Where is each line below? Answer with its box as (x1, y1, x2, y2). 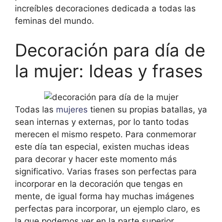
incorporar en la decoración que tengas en (15, 179, 183, 189)
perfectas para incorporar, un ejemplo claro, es (15, 204, 200, 214)
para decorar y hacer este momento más (15, 154, 177, 165)
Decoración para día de (15, 40, 205, 61)
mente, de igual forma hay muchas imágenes (15, 191, 194, 202)
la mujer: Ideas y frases (15, 60, 203, 82)
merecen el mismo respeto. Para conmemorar (15, 129, 196, 140)
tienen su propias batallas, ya (88, 105, 207, 115)
